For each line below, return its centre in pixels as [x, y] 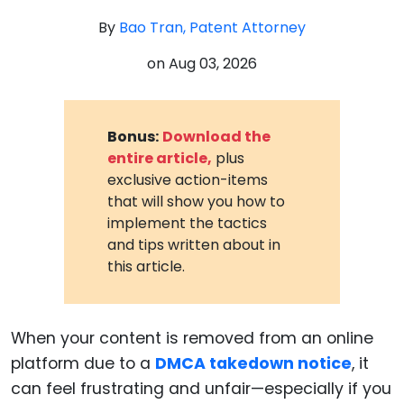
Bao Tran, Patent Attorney [212, 28]
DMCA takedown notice [253, 363]
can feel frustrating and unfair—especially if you [201, 388]
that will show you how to [197, 201]
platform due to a [81, 363]
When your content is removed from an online [192, 338]
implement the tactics [188, 223]
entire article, [160, 158]
